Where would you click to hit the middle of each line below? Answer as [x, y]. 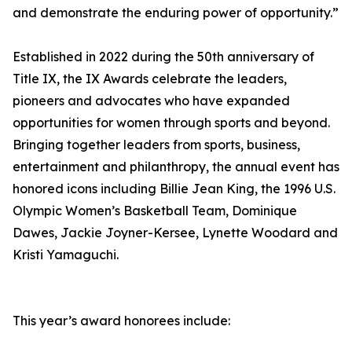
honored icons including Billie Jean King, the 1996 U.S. [174, 189]
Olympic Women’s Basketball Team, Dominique [155, 211]
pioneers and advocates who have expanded [151, 101]
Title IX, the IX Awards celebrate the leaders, [150, 79]
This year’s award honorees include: [121, 321]
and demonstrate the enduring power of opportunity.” [176, 13]
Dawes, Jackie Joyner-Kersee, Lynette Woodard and [175, 233]
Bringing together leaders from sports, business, [156, 145]
